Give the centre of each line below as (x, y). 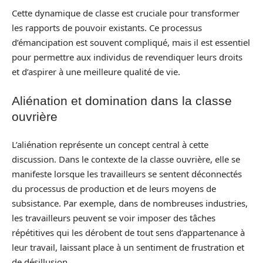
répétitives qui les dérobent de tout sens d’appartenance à (128, 232)
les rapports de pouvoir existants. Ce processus (107, 28)
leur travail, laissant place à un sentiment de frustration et (128, 247)
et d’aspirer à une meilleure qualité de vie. (96, 72)
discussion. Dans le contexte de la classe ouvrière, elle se (126, 159)
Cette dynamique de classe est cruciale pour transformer (126, 13)
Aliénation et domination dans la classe (122, 100)
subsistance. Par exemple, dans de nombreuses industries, (130, 203)
